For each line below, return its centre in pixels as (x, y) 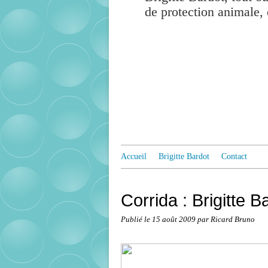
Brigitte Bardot (184, 156)
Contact (234, 156)
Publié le (136, 220)
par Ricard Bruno (226, 220)
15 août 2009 (175, 220)
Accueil (134, 156)
